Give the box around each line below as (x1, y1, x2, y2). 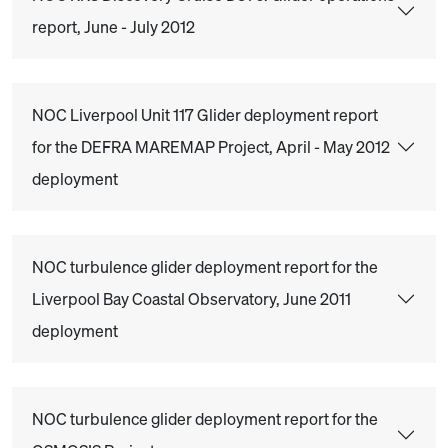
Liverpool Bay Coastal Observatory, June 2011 (32, 288, 351, 310)
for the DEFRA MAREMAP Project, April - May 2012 (32, 136, 390, 158)
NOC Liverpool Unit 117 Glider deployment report (32, 104, 378, 126)
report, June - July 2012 (32, 16, 195, 38)
